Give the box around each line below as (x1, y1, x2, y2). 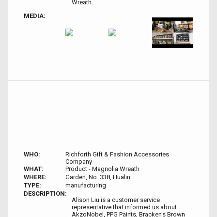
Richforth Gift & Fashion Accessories (65, 151, 169, 158)
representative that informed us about (72, 203, 177, 211)
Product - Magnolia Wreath (65, 165, 139, 173)
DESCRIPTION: (24, 190, 67, 198)
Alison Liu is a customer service (72, 196, 160, 204)
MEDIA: (24, 12, 46, 19)
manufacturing (65, 182, 106, 189)
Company (65, 158, 92, 166)
